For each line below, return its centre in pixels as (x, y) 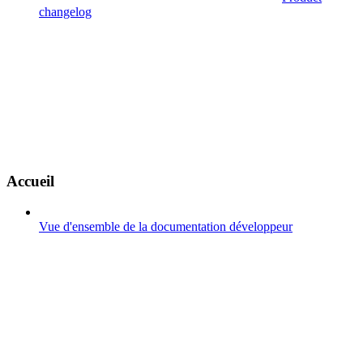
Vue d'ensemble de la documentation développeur (166, 227)
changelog (65, 11)
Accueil (30, 181)
